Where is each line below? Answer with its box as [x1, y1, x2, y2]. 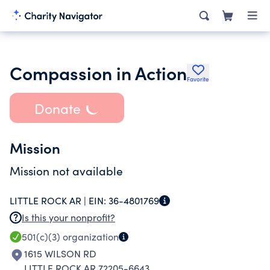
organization [60, 230, 119, 243]
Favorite [187, 75, 209, 83]
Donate [34, 98, 81, 118]
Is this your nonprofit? [22, 211, 115, 224]
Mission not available [10, 163, 123, 178]
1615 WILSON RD [24, 247, 96, 260]
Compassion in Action [10, 60, 187, 85]
